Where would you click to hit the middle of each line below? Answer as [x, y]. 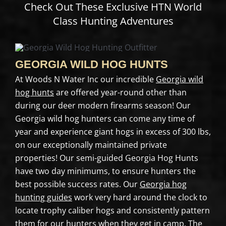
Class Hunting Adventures [113, 21]
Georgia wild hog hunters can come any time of [105, 119]
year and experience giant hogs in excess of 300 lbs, [113, 132]
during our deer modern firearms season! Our [103, 106]
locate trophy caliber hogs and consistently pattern [112, 211]
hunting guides [43, 197]
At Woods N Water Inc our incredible [85, 79]
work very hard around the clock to [139, 197]
